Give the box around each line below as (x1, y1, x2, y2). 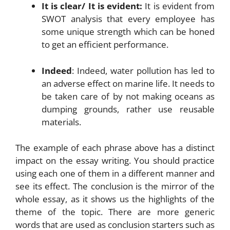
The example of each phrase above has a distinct (15, 142, 215, 154)
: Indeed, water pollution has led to (72, 64, 215, 76)
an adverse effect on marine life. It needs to (42, 77, 215, 89)
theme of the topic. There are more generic (15, 206, 215, 218)
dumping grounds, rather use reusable (42, 103, 215, 115)
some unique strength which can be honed (42, 26, 215, 37)
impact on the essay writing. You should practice (15, 155, 215, 166)
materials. (42, 116, 81, 128)
